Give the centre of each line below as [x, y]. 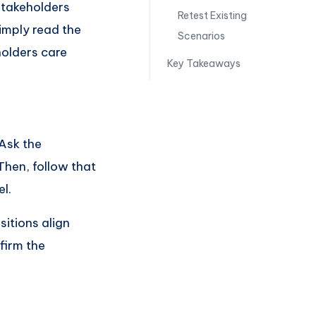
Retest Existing [212, 16]
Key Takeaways [203, 63]
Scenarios [201, 36]
